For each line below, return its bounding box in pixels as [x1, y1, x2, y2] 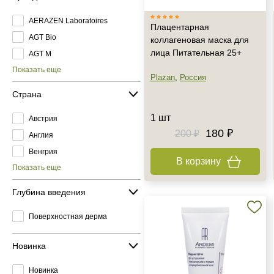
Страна [12, 89, 42, 99]
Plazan [150, 73, 175, 82]
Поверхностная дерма [29, 212, 107, 221]
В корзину [176, 156, 221, 166]
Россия [180, 73, 206, 82]
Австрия [29, 114, 57, 123]
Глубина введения [12, 187, 86, 197]
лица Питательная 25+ [150, 48, 242, 57]
